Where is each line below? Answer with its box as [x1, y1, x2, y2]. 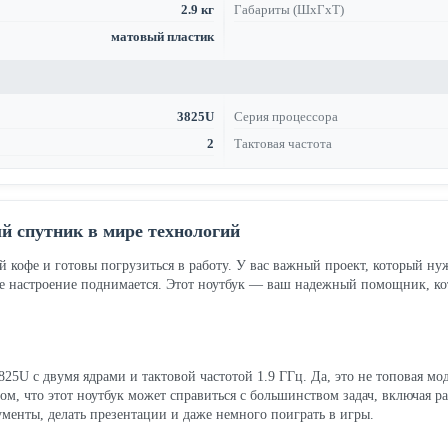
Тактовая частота [234, 136, 332, 151]
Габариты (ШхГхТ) [234, 2, 344, 17]
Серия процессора [234, 109, 338, 124]
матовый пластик [111, 29, 214, 44]
